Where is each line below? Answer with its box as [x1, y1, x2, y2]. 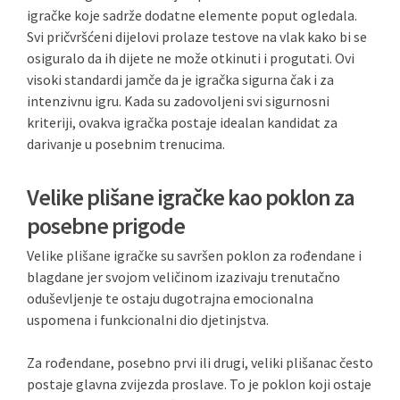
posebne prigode [27, 211, 185, 240]
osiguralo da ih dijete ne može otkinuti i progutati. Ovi [27, 49, 354, 67]
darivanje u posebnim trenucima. [27, 135, 225, 153]
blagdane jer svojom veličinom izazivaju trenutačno [27, 268, 340, 286]
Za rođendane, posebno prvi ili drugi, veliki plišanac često [27, 354, 373, 371]
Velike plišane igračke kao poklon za [27, 182, 354, 212]
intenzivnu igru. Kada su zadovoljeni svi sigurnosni [27, 92, 329, 110]
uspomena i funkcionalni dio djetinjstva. [27, 311, 269, 329]
